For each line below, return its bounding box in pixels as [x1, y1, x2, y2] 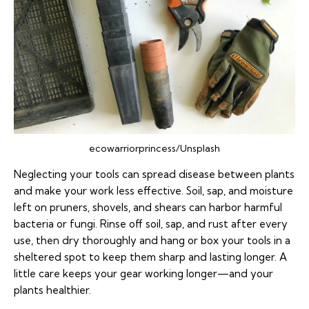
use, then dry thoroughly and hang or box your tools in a [14, 233, 290, 247]
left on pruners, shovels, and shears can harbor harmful [14, 200, 282, 214]
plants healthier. [14, 283, 91, 297]
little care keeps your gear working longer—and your [14, 266, 273, 280]
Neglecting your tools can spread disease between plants [14, 167, 295, 181]
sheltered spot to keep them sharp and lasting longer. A [14, 250, 287, 263]
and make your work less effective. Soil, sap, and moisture [14, 183, 293, 197]
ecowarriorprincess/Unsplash [89, 141, 220, 154]
